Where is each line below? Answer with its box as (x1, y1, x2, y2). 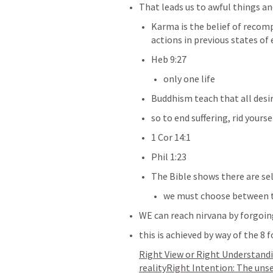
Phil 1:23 (151, 151, 186, 163)
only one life (163, 73, 217, 85)
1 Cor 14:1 (151, 131, 191, 143)
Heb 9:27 (151, 53, 186, 65)
